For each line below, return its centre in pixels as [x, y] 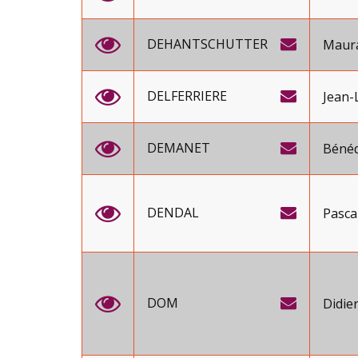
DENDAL [173, 213]
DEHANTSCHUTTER [207, 44]
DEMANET [179, 148]
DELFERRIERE [187, 96]
